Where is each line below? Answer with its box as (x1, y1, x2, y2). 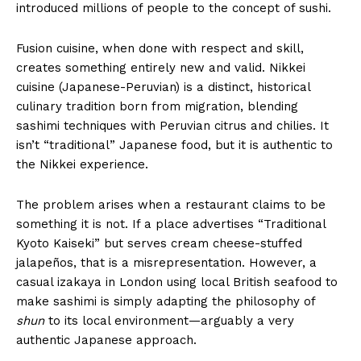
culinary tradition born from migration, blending (16, 98, 298, 114)
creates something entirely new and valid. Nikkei (16, 60, 305, 75)
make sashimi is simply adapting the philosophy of (16, 293, 315, 309)
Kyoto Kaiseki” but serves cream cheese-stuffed (16, 235, 302, 251)
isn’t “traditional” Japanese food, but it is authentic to (16, 137, 333, 152)
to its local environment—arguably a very (44, 313, 294, 328)
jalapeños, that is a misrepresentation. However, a (16, 255, 317, 270)
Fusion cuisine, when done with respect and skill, (16, 40, 304, 56)
